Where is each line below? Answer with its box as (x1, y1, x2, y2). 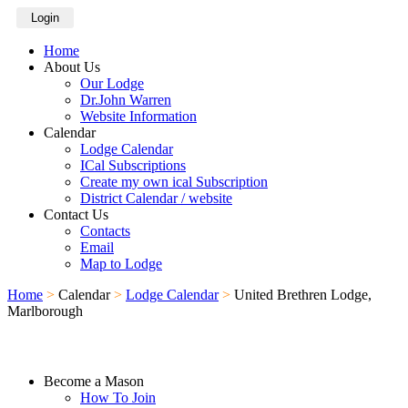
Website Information (80, 108, 197, 124)
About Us (44, 59, 100, 75)
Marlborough (7, 303, 83, 319)
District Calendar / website (80, 190, 232, 206)
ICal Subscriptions (80, 158, 186, 173)
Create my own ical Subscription (80, 174, 268, 189)
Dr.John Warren (80, 92, 171, 107)
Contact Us (44, 207, 108, 222)
